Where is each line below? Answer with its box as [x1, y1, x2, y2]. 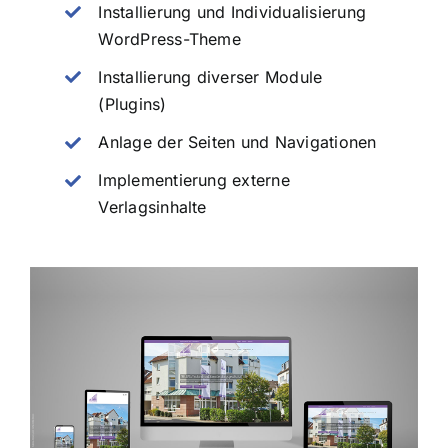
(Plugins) [98, 93, 167, 114]
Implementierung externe [98, 170, 290, 191]
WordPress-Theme [98, 28, 241, 49]
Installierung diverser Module [98, 66, 323, 87]
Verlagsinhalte [98, 197, 207, 218]
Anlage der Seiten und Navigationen [98, 132, 377, 153]
